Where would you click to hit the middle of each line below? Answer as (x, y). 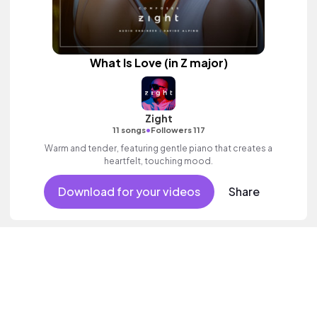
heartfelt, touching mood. (158, 161)
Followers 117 (178, 130)
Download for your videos (129, 191)
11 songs (129, 130)
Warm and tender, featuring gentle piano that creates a (158, 148)
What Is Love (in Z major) (158, 63)
